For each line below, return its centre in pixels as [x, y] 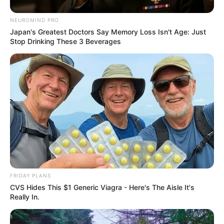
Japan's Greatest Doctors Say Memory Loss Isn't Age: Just [108, 32]
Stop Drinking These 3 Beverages [65, 41]
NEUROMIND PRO [34, 20]
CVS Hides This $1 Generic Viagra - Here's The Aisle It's [102, 187]
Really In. [25, 196]
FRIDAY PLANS [30, 175]
